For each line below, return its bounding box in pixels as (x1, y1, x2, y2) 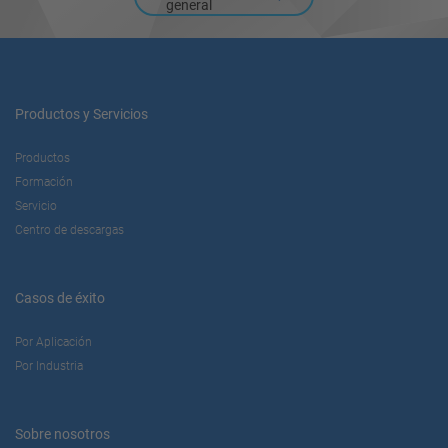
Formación (15, 175, 73, 190)
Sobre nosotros (15, 426, 110, 443)
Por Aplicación (15, 335, 92, 350)
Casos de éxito (15, 290, 105, 307)
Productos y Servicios (15, 106, 148, 123)
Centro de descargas (15, 223, 124, 238)
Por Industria (15, 359, 83, 374)
